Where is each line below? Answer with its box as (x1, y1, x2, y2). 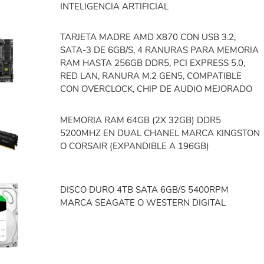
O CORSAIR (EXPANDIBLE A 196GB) (60, 140, 210, 153)
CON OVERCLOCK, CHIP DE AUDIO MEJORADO (60, 83, 253, 95)
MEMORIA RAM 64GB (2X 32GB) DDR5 (60, 114, 222, 127)
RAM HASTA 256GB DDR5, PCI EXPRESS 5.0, (60, 57, 246, 70)
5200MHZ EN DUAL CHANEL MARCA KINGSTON (60, 127, 260, 140)
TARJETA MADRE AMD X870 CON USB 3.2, (60, 31, 236, 44)
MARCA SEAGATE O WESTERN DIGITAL (60, 197, 226, 209)
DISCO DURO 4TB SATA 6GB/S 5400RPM (60, 184, 229, 196)
